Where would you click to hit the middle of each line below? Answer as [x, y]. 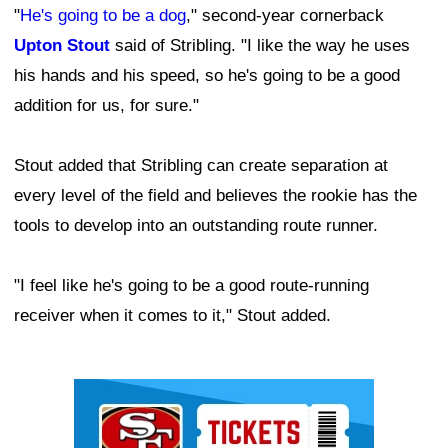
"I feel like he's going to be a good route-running [191, 285]
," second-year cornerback [285, 15]
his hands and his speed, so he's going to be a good [207, 75]
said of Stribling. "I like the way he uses [260, 45]
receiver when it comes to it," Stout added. [172, 315]
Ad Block [107, 393]
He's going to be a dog [103, 15]
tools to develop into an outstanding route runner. [196, 225]
